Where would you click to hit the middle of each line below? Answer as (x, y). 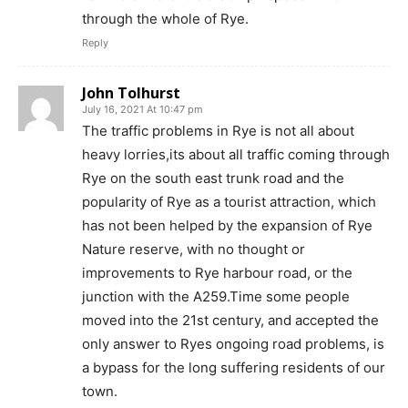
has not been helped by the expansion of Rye (227, 225)
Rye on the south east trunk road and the (213, 178)
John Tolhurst (131, 92)
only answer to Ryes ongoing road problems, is (233, 343)
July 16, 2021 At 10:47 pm (143, 109)
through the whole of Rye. (165, 18)
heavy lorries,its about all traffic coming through (236, 154)
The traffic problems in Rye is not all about (218, 130)
